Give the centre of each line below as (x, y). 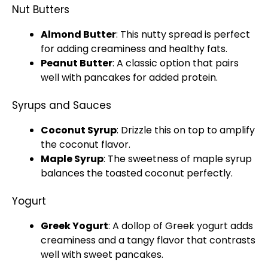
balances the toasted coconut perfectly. (137, 173)
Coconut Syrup (79, 130)
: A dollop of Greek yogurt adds (181, 226)
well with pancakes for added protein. (129, 77)
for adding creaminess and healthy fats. (134, 49)
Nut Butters (41, 10)
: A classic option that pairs (176, 63)
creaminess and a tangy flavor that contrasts (148, 240)
